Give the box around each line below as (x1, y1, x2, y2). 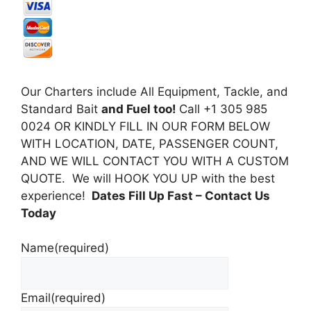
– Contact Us (196, 188, 270, 203)
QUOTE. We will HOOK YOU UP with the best (21, 171, 275, 185)
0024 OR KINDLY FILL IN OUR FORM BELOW (21, 119, 270, 133)
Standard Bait (21, 101, 101, 116)
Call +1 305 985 (179, 101, 267, 116)
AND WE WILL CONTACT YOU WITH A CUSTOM (21, 153, 289, 168)
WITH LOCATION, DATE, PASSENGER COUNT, (21, 136, 278, 151)
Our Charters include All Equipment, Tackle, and (21, 84, 288, 99)
